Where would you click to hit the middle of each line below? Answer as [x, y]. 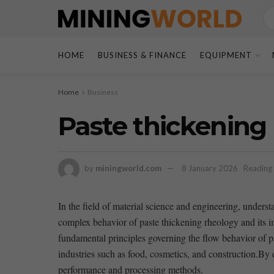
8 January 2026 [209, 168]
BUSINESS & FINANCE [142, 55]
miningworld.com [128, 168]
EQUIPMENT [226, 55]
